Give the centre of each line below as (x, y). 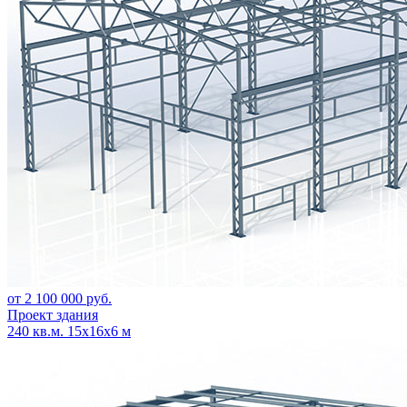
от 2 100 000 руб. (60, 298)
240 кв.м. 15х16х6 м (69, 331)
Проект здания (53, 314)
